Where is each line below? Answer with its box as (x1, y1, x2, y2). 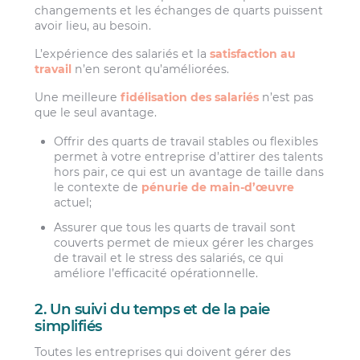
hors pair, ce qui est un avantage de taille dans (54, 164, 325, 179)
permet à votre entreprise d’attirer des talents (54, 149, 324, 164)
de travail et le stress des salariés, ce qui (54, 250, 284, 265)
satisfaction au (210, 46, 297, 61)
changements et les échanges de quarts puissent (35, 2, 324, 18)
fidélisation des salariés (121, 90, 260, 105)
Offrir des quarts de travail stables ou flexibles (54, 133, 319, 149)
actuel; (54, 194, 92, 210)
